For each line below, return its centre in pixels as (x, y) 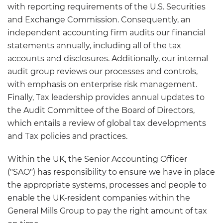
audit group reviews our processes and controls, (103, 72)
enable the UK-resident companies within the (99, 198)
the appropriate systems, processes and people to (107, 185)
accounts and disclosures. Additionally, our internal (108, 59)
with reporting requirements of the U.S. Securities (107, 7)
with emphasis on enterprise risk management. (102, 85)
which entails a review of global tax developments (107, 123)
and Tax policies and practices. (67, 136)
